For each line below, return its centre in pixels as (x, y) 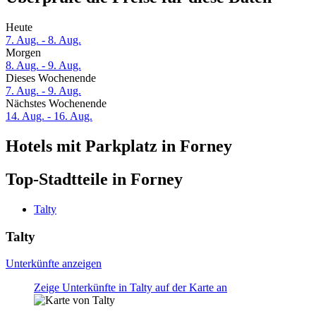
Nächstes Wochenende (56, 104)
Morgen (23, 53)
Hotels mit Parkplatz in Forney (119, 146)
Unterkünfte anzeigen (54, 264)
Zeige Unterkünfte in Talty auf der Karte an (130, 288)
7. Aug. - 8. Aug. (43, 40)
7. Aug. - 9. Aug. (43, 91)
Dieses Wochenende (51, 78)
